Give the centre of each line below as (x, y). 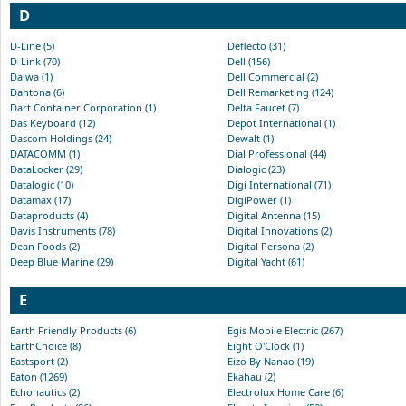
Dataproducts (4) (49, 215)
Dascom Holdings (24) (61, 138)
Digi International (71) (279, 184)
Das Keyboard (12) (53, 122)
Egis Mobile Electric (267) (285, 330)
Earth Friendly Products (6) (73, 330)
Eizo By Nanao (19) (271, 361)
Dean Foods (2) (45, 246)
